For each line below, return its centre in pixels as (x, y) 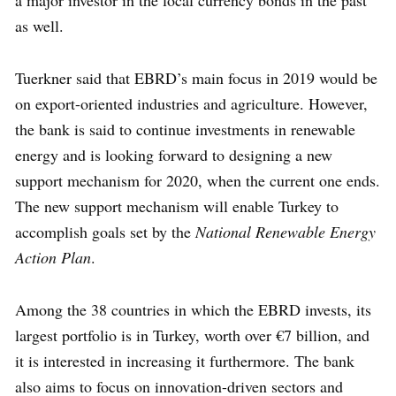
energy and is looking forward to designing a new (174, 155)
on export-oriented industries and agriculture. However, (191, 104)
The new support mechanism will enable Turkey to (177, 206)
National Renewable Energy (286, 232)
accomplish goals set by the (105, 232)
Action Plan (53, 258)
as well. (39, 26)
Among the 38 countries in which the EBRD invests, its (193, 310)
